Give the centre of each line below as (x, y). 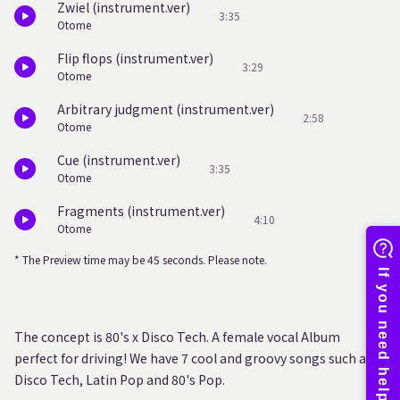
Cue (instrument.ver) (119, 160)
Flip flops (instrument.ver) (135, 58)
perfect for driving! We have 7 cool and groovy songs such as (193, 358)
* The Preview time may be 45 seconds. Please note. (141, 260)
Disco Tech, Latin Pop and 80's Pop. (120, 379)
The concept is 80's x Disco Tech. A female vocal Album (177, 337)
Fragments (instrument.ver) (141, 211)
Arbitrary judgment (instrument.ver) (166, 109)
